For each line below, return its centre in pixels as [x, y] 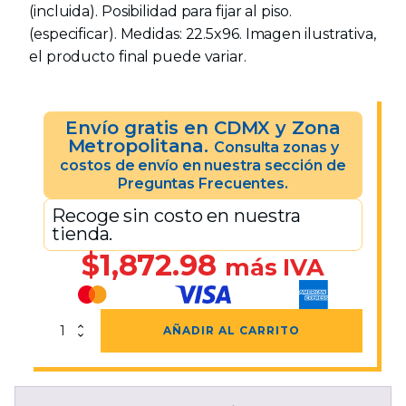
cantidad [65, 394]
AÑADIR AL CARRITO [232, 330]
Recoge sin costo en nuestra [177, 216]
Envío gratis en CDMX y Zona [203, 128]
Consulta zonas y [276, 147]
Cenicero [65, 325]
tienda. [82, 234]
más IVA [275, 267]
